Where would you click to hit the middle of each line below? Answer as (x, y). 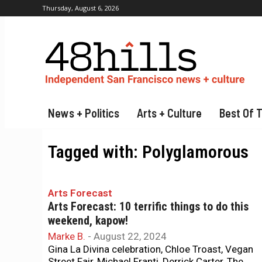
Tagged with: (95, 152)
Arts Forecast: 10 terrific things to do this (148, 207)
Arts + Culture (169, 113)
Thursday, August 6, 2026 (80, 8)
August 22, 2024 (130, 236)
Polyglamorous (195, 152)
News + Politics (84, 113)
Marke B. (67, 236)
